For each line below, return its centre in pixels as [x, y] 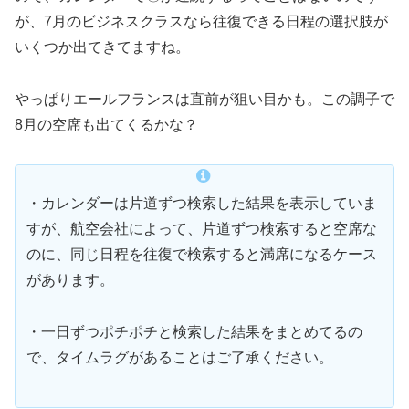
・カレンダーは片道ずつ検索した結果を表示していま [202, 203]
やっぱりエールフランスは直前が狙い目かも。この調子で [204, 100]
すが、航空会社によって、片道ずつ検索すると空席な [202, 228]
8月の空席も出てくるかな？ [106, 125]
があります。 [70, 279]
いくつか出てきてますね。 [102, 47]
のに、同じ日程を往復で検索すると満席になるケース [202, 254]
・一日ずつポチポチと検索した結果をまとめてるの [194, 331]
